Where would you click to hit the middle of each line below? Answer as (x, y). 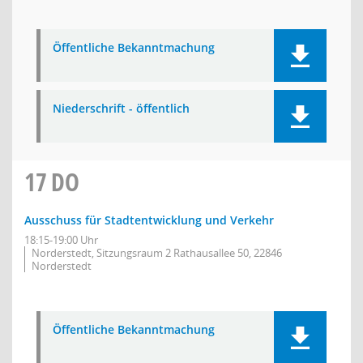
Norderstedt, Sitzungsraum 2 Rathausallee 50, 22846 (157, 253)
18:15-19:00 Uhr (61, 240)
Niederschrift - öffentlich (121, 108)
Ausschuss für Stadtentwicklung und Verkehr (149, 220)
